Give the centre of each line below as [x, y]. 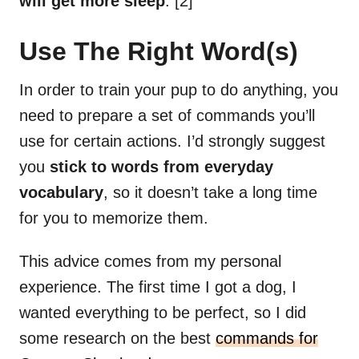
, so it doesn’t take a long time [210, 193]
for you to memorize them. [114, 218]
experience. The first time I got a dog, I [158, 287]
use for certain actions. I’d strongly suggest [172, 141]
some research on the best [117, 339]
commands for [267, 339]
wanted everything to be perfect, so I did [163, 313]
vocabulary [61, 193]
